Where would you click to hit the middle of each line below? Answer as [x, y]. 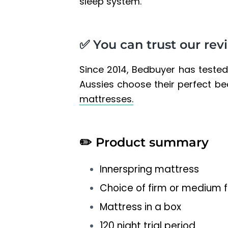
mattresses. [106, 99]
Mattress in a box [140, 207]
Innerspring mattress [149, 169]
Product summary [152, 142]
